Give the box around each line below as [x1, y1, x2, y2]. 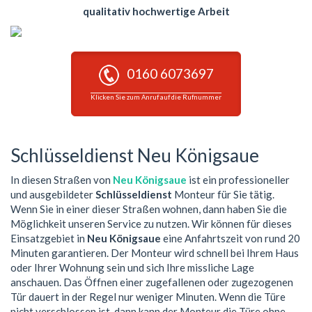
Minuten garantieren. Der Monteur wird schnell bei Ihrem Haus [10, 246, 299, 259]
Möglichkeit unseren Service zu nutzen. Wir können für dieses [10, 217, 292, 230]
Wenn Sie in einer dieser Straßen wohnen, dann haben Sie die [10, 202, 287, 215]
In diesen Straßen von [10, 173, 113, 186]
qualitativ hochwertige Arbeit [82, 4, 230, 17]
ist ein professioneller [187, 173, 290, 186]
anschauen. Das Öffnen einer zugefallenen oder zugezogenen [10, 275, 293, 288]
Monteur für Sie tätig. [172, 187, 274, 201]
